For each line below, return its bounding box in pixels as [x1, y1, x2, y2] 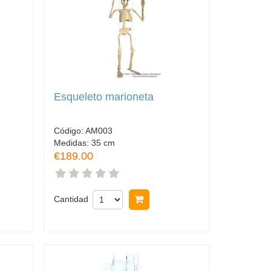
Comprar [151, 194, 189, 204]
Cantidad [53, 194, 88, 204]
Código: [53, 125, 85, 135]
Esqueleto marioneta [53, 90, 154, 103]
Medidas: [53, 137, 91, 148]
